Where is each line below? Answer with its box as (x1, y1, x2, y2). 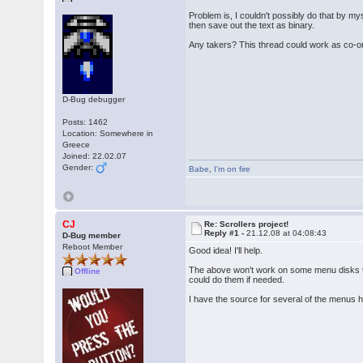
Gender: (62, 163, 96, 172)
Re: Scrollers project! (204, 220, 289, 228)
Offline (75, 267, 101, 275)
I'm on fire (214, 164, 251, 173)
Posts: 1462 (62, 117, 109, 126)
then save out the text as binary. (189, 20, 315, 30)
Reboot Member (62, 242, 123, 251)
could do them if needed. (189, 275, 285, 284)
